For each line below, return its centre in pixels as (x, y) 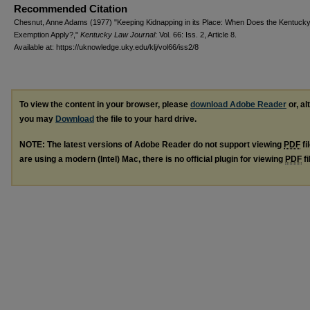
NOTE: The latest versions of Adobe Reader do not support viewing (152, 144)
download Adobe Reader (238, 104)
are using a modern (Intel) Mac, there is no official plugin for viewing (152, 159)
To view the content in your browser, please (105, 104)
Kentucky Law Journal (118, 34)
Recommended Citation (71, 8)
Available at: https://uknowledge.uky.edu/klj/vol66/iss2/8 (106, 47)
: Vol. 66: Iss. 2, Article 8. (196, 34)
